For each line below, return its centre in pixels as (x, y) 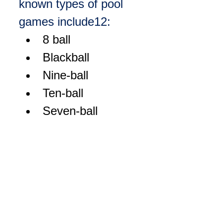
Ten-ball (63, 93)
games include (56, 22)
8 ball (56, 40)
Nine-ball (65, 75)
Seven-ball (70, 111)
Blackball (66, 57)
